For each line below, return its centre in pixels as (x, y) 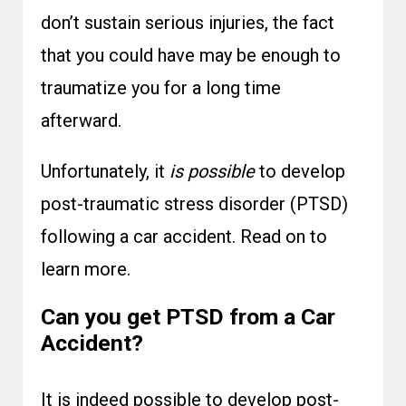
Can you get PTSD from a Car (188, 317)
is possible (212, 171)
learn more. (86, 269)
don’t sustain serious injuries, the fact (188, 23)
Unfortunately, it (105, 171)
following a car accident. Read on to (184, 237)
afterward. (81, 121)
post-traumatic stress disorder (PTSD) (194, 204)
